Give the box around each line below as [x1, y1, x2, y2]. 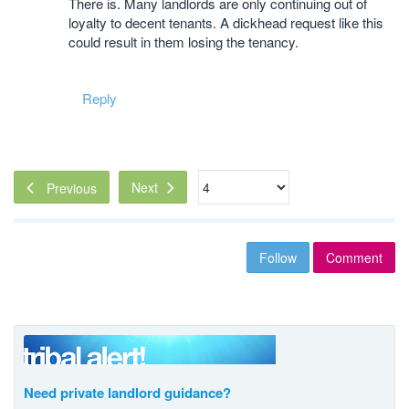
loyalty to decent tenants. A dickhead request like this [68, 12, 383, 32]
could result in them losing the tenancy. [68, 31, 299, 51]
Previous [47, 178, 97, 197]
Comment [326, 247, 383, 267]
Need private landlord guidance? [24, 382, 231, 403]
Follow [259, 247, 297, 267]
